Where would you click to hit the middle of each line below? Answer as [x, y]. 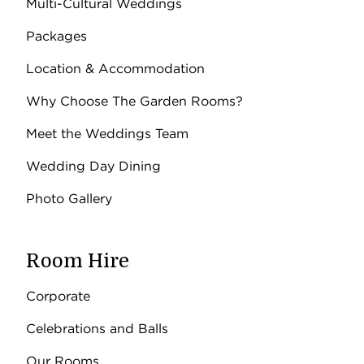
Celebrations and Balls [97, 329]
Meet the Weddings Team [107, 134]
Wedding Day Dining [93, 166]
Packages [56, 36]
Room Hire [78, 261]
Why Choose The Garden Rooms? [134, 101]
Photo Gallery [69, 199]
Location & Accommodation [115, 69]
